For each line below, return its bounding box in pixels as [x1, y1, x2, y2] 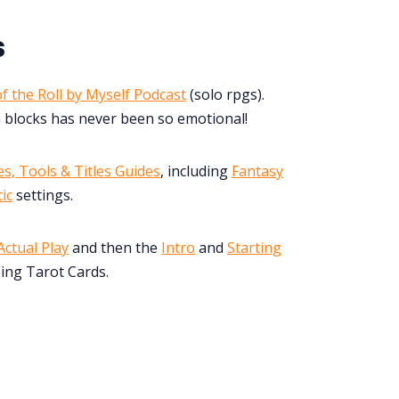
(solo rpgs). [186, 84, 265, 104]
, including [160, 160, 232, 181]
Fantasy [232, 160, 283, 181]
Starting [227, 237, 281, 257]
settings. [12, 184, 73, 205]
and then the [69, 237, 161, 257]
